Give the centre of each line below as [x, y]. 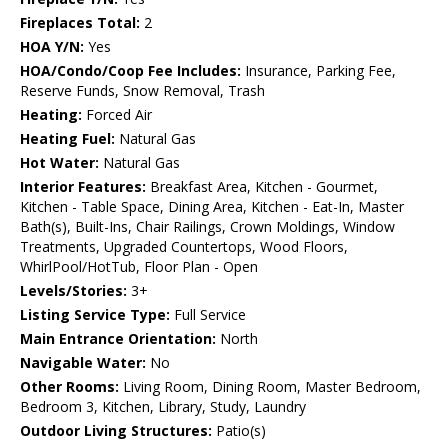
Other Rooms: [69, 387]
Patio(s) [239, 431]
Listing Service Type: [95, 315]
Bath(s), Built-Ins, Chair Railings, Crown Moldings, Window [207, 227]
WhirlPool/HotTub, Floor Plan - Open [139, 267]
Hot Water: [59, 163]
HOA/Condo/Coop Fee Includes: [130, 71]
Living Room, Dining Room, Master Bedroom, [270, 387]
